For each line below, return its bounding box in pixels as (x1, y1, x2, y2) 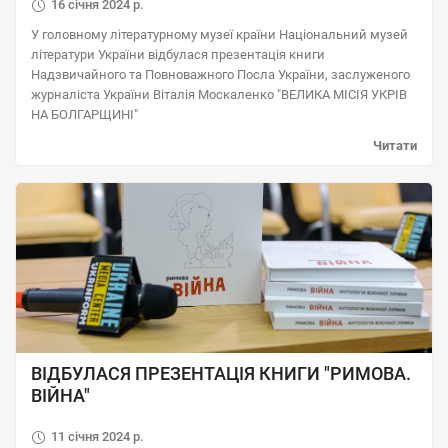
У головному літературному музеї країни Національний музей (31, 27, 408, 42)
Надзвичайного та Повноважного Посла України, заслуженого (31, 67, 410, 82)
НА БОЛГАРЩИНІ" (31, 107, 138, 122)
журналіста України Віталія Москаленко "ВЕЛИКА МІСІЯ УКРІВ (31, 87, 407, 102)
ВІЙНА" (31, 385, 90, 406)
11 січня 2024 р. (51, 429, 144, 444)
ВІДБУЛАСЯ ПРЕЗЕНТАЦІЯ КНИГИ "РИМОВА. (31, 363, 411, 384)
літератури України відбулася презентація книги (31, 47, 325, 62)
